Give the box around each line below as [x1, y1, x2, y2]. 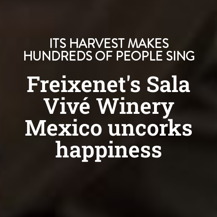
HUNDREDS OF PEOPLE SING [22, 47, 195, 66]
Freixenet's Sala [27, 69, 190, 98]
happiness [55, 135, 162, 164]
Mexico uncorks [24, 113, 193, 142]
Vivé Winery [43, 91, 174, 120]
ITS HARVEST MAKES [48, 35, 169, 53]
